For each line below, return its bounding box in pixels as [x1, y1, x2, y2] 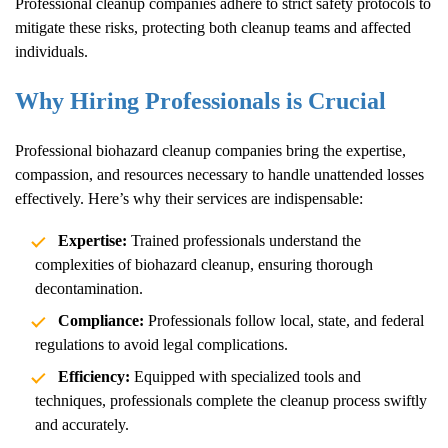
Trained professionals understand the [126, 232, 361, 250]
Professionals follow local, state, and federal [143, 312, 424, 330]
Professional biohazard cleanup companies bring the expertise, [15, 142, 406, 160]
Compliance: [57, 312, 144, 330]
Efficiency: [57, 368, 130, 386]
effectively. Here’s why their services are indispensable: [15, 190, 363, 208]
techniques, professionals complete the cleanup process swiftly [35, 392, 427, 410]
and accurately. [35, 416, 129, 434]
